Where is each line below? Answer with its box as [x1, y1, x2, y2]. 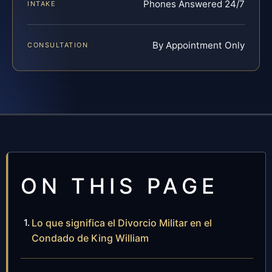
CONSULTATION [27, 40, 89, 49]
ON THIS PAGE [21, 172, 219, 199]
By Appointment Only [152, 39, 245, 51]
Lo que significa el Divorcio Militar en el [32, 216, 212, 229]
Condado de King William [32, 231, 149, 244]
